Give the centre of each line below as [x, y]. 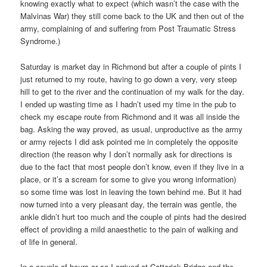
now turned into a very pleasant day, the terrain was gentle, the [129, 204]
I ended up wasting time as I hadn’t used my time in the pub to [128, 104]
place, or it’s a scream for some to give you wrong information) [128, 179]
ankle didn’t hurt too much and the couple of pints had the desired [133, 216]
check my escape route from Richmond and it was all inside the [130, 116]
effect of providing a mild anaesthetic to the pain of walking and [129, 229]
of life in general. [49, 241]
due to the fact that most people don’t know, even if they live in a [132, 166]
